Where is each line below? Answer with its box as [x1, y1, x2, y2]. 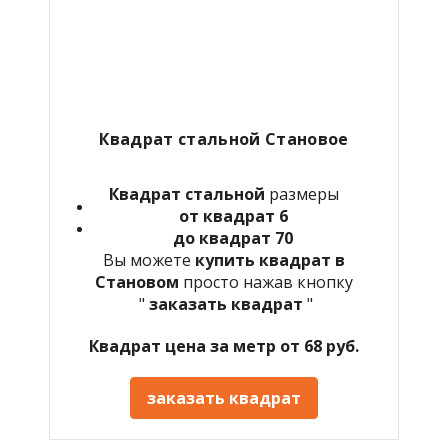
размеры [265, 182, 339, 205]
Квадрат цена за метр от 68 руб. [89, 334, 359, 357]
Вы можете [103, 248, 195, 271]
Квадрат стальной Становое [99, 127, 349, 150]
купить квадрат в [195, 248, 345, 271]
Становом [95, 270, 179, 293]
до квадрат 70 [173, 226, 293, 249]
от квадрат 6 [178, 204, 288, 227]
